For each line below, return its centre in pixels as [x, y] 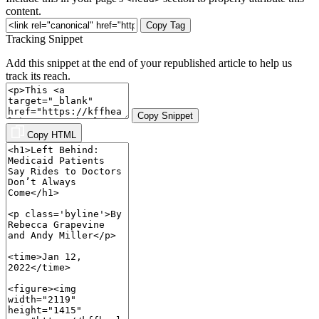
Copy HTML [52, 135]
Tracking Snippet [44, 39]
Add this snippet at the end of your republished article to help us [149, 63]
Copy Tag [166, 26]
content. [23, 11]
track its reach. [38, 76]
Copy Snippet [165, 116]
